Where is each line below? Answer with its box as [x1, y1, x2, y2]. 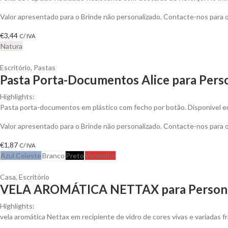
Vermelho [85, 151, 116, 160]
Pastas [34, 63, 55, 72]
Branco [42, 151, 65, 160]
